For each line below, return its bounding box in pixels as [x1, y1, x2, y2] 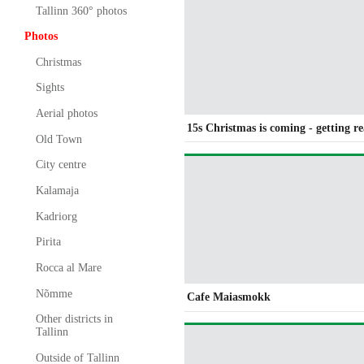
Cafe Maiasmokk [187, 290, 271, 303]
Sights [35, 81, 64, 94]
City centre [35, 158, 86, 171]
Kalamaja [35, 184, 79, 197]
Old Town [35, 132, 82, 145]
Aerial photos [35, 107, 97, 120]
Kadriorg [35, 210, 77, 223]
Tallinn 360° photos [35, 4, 127, 17]
